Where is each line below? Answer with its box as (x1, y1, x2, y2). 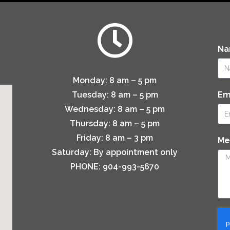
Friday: (76, 133, 104, 143)
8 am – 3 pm (105, 133, 154, 143)
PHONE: (70, 162, 101, 172)
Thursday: (70, 119, 111, 129)
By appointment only (93, 147, 178, 158)
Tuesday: (71, 90, 109, 100)
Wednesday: (65, 104, 116, 114)
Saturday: (52, 147, 92, 158)
